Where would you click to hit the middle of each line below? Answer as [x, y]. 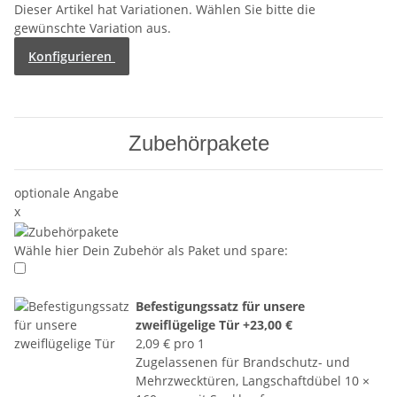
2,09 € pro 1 [170, 343]
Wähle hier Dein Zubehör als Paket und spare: [151, 250]
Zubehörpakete [198, 144]
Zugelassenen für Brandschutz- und [242, 362]
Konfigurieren [70, 57]
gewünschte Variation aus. [93, 28]
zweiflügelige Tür [189, 324]
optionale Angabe [66, 193]
